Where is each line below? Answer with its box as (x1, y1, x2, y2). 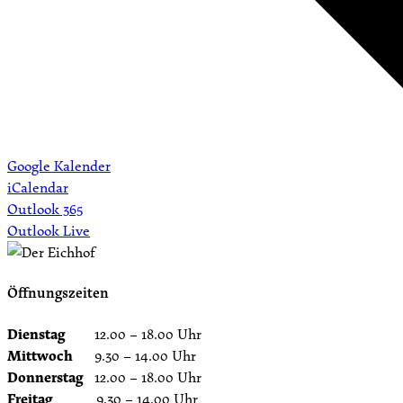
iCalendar (7, 176, 68, 199)
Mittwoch (7, 344, 73, 366)
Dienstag (7, 322, 66, 345)
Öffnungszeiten (7, 282, 109, 304)
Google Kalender (7, 155, 111, 177)
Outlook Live (7, 219, 90, 242)
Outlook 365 (7, 198, 83, 220)
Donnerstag (7, 365, 84, 388)
